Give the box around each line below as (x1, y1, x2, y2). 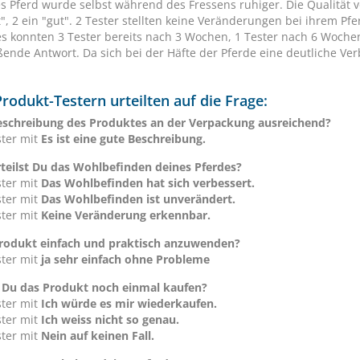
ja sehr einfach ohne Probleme (41, 252, 210, 267)
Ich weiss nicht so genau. (41, 312, 179, 327)
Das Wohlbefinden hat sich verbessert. (41, 175, 255, 190)
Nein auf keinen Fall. (41, 328, 154, 343)
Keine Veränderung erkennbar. (41, 207, 211, 223)
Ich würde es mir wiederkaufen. (41, 296, 217, 311)
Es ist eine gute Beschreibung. (41, 131, 206, 146)
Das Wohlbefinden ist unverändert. (41, 191, 235, 207)
